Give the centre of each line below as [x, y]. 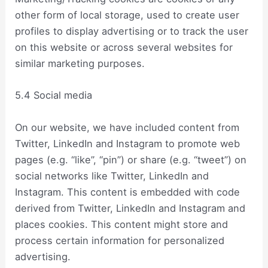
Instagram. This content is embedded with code [128, 192]
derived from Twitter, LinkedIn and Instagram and [130, 208]
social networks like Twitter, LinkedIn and [112, 176]
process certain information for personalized [120, 240]
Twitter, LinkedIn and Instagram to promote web [128, 143]
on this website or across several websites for [124, 48]
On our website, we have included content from [127, 127]
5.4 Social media [54, 95]
